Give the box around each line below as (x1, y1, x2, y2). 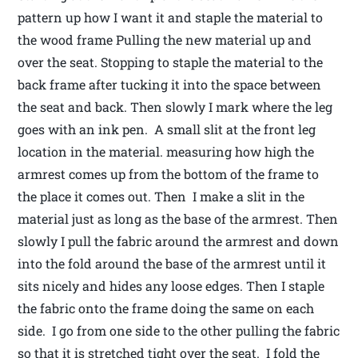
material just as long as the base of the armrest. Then (18, 209, 339, 227)
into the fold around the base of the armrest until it (18, 254, 327, 272)
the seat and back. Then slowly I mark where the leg (18, 97, 333, 115)
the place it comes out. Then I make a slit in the (18, 187, 305, 205)
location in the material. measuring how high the (18, 142, 315, 160)
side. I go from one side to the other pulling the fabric (18, 321, 340, 339)
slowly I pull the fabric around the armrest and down (18, 232, 340, 249)
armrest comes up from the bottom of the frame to (18, 165, 320, 182)
